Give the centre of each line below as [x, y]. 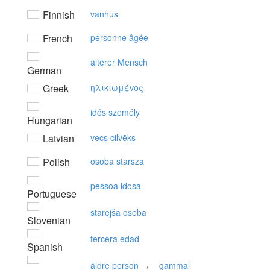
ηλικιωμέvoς [117, 87]
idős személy [115, 112]
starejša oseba [118, 212]
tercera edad [115, 239]
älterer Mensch [119, 62]
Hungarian [50, 120]
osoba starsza [117, 161]
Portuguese [52, 194]
